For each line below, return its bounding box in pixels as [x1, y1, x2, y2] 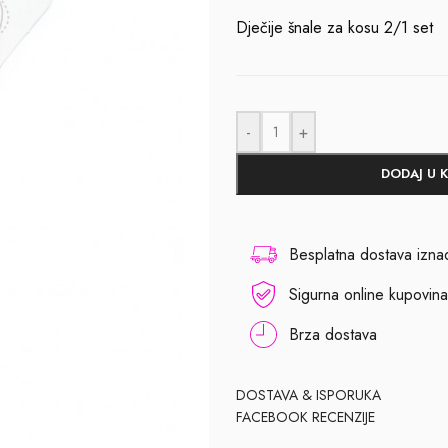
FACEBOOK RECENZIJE [235, 407, 375, 428]
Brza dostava [288, 323, 377, 347]
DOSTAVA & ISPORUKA [235, 385, 381, 406]
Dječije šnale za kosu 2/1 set [235, 16, 433, 40]
